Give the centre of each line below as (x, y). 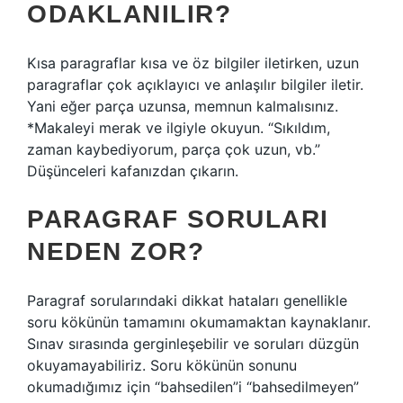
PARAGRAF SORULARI (178, 219)
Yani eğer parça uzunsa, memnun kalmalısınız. (183, 106)
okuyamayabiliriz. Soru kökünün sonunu (162, 365)
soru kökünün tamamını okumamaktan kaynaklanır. (199, 322)
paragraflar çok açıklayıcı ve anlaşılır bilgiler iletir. (195, 85)
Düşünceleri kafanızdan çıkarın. (133, 171)
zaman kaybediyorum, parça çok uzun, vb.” (174, 149)
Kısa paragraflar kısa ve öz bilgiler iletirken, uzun (193, 63)
